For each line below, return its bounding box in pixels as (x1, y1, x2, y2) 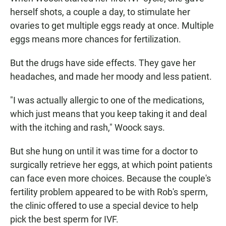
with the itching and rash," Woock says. (10, 122, 165, 133)
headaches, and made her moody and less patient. (10, 71, 212, 82)
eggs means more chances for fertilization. (10, 34, 181, 45)
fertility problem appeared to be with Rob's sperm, (10, 187, 208, 198)
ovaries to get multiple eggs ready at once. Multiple (10, 20, 214, 31)
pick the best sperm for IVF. (10, 214, 119, 225)
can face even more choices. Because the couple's (10, 173, 211, 184)
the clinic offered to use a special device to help (10, 200, 198, 211)
